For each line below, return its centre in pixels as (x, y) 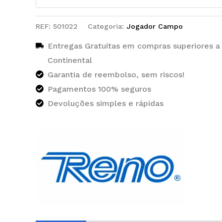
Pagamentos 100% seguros (99, 89)
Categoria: (107, 27)
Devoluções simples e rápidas (106, 103)
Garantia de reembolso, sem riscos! (116, 75)
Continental (70, 60)
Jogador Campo (155, 27)
